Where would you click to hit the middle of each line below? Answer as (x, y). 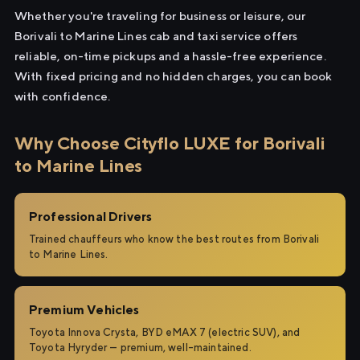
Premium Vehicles (84, 310)
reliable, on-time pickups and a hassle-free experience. (170, 56)
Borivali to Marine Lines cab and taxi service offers (156, 36)
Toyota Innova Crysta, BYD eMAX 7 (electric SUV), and (165, 332)
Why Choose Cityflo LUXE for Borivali (170, 143)
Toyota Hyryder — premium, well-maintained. (140, 348)
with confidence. (63, 96)
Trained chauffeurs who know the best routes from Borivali (174, 239)
